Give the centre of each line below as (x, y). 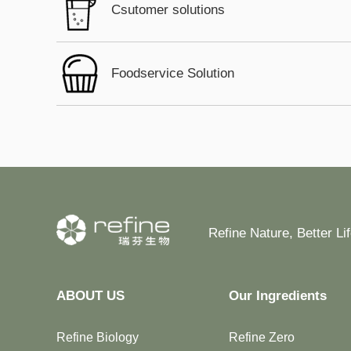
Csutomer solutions (168, 10)
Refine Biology (98, 337)
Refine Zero (262, 337)
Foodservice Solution (173, 73)
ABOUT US (90, 296)
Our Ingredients (278, 296)
